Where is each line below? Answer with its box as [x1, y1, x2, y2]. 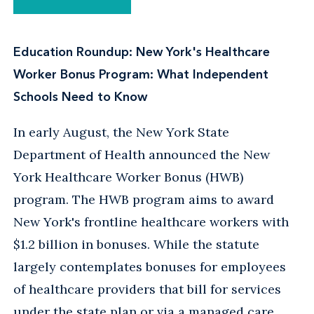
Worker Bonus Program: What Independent [13, 66, 268, 82]
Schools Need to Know [13, 88, 147, 104]
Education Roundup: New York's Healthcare [13, 43, 270, 60]
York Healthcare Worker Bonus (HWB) [13, 168, 243, 185]
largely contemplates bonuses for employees [13, 258, 286, 275]
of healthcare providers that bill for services [13, 280, 281, 297]
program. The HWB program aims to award [13, 191, 274, 207]
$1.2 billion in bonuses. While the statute [13, 235, 259, 252]
